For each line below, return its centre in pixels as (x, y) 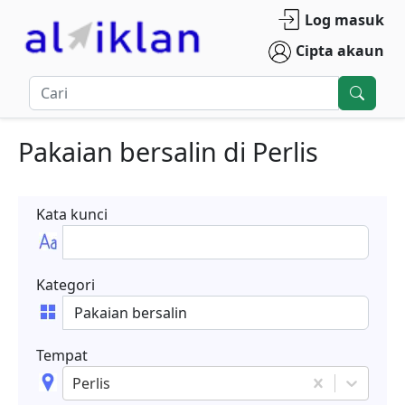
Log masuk (344, 19)
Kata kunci (72, 214)
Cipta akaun (339, 50)
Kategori (66, 285)
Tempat (62, 355)
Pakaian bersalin (118, 151)
